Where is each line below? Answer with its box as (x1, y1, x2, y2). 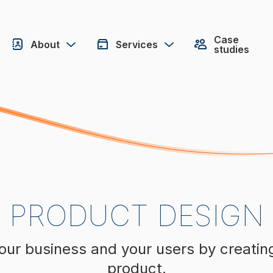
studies (214, 43, 250, 55)
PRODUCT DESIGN (9, 197, 264, 233)
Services (116, 38, 158, 51)
